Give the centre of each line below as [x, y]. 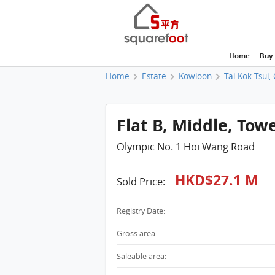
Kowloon [196, 76]
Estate [154, 76]
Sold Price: [142, 181]
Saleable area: [141, 257]
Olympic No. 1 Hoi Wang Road [185, 146]
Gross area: [137, 234]
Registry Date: [141, 211]
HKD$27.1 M [216, 180]
